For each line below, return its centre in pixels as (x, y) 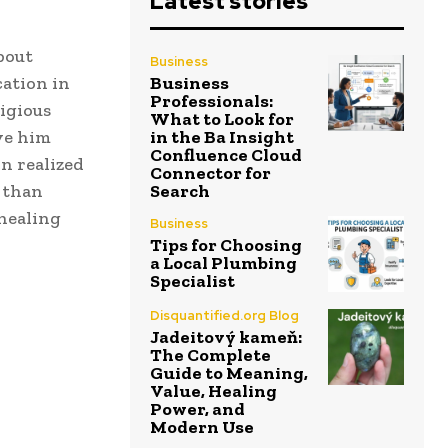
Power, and (197, 408)
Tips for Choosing (226, 245)
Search (180, 191)
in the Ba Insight (222, 137)
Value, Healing (213, 390)
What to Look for (222, 119)
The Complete (210, 354)
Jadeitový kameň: (226, 336)
